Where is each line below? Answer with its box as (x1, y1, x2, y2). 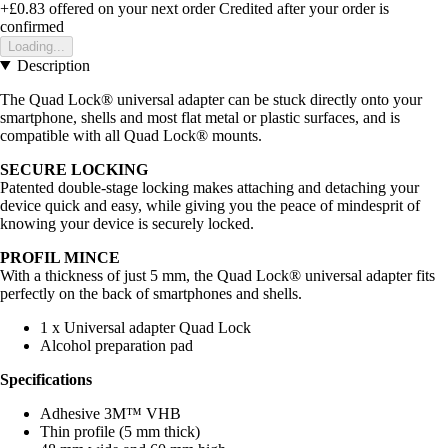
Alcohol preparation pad (40, 336, 193, 354)
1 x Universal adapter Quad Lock (40, 318, 251, 336)
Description (16, 56, 90, 74)
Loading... (8, 38, 65, 54)
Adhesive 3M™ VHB (40, 404, 181, 422)
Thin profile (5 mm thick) (40, 422, 200, 440)
